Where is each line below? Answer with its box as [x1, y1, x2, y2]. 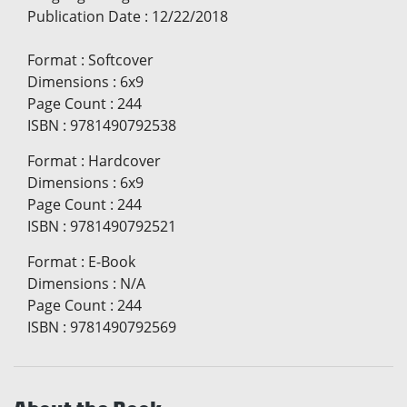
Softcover [88, 50, 154, 71]
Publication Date [27, 6, 141, 27]
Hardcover [88, 151, 161, 172]
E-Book [88, 252, 135, 273]
